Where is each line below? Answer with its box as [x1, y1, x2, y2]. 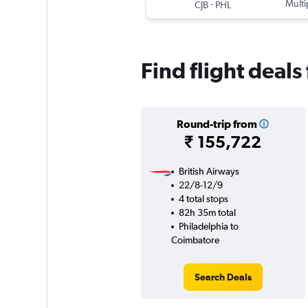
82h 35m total [178, 207, 236, 219]
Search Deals [194, 272, 252, 283]
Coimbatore [170, 234, 219, 246]
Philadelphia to [178, 221, 239, 232]
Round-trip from [176, 118, 257, 131]
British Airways [178, 166, 239, 177]
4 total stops [178, 193, 228, 205]
